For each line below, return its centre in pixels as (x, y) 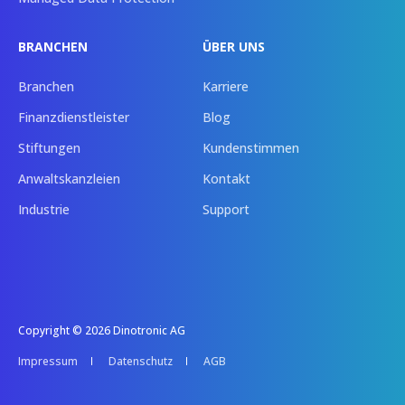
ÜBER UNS (234, 46)
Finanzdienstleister (74, 117)
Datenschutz (141, 361)
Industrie (44, 209)
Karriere (226, 86)
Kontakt (226, 178)
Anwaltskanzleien (69, 178)
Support (226, 209)
